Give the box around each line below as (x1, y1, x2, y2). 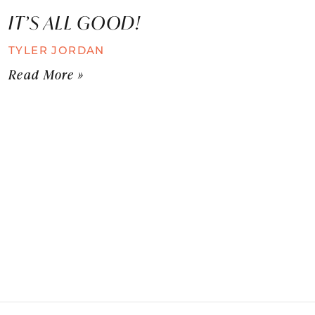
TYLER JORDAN (8, 42, 105, 57)
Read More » (8, 65, 84, 83)
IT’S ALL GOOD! (8, 10, 155, 34)
